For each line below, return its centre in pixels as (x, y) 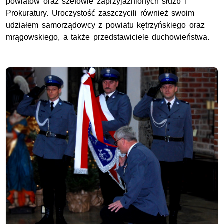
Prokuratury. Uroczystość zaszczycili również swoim (100, 13)
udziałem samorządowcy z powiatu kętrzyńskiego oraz (105, 25)
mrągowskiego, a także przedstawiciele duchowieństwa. (108, 37)
